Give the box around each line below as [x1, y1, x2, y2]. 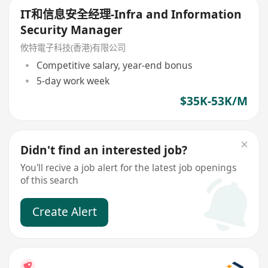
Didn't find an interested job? [20, 142, 188, 158]
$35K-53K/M [179, 93, 248, 109]
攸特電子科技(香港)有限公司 [20, 42, 126, 54]
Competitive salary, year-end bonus [36, 58, 192, 72]
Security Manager [20, 22, 123, 38]
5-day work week [36, 74, 109, 88]
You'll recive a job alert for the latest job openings [20, 160, 237, 174]
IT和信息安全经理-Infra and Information [20, 7, 242, 23]
